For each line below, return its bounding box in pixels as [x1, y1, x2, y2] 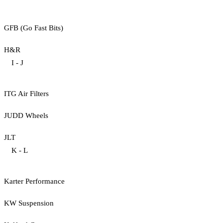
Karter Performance [4, 177, 65, 185]
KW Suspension [4, 199, 54, 207]
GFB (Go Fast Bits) [4, 23, 63, 32]
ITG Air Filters [4, 89, 49, 98]
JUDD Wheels [4, 111, 48, 119]
